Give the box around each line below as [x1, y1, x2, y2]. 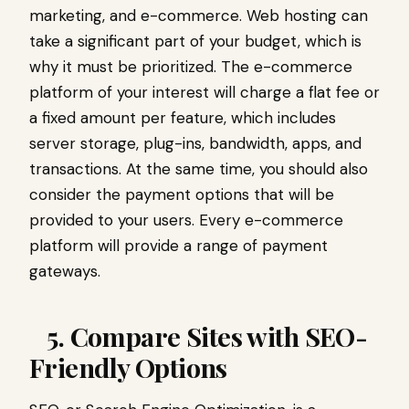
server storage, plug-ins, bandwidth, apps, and [29, 133, 362, 154]
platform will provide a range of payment [29, 236, 328, 257]
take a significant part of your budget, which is [29, 31, 362, 52]
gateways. [29, 261, 105, 282]
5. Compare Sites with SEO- [29, 319, 368, 354]
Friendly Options [29, 350, 239, 385]
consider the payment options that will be [29, 184, 334, 205]
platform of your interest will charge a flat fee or [29, 82, 380, 103]
